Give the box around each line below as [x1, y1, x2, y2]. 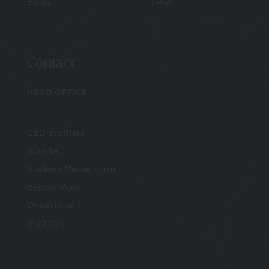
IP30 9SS [27, 218, 65, 228]
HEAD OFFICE [27, 88, 87, 97]
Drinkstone [27, 200, 73, 210]
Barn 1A [27, 146, 59, 156]
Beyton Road [27, 182, 81, 192]
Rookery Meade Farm [27, 164, 115, 174]
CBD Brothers [27, 128, 85, 138]
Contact [27, 53, 75, 72]
